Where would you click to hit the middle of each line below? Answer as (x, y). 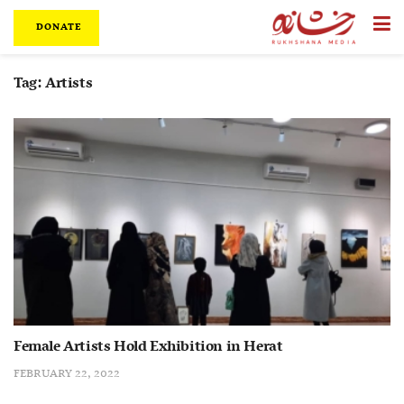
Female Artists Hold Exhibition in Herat (148, 347)
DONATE (57, 28)
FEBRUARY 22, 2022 (67, 373)
